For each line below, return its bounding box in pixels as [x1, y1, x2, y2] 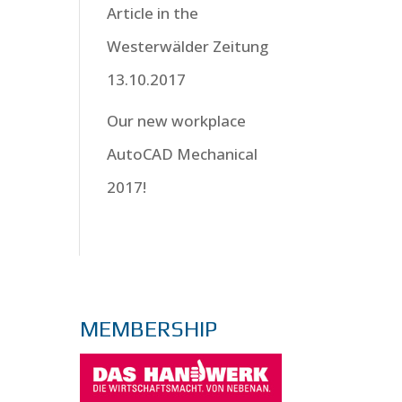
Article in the [107, 3, 199, 23]
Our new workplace [107, 109, 247, 131]
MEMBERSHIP [80, 316, 218, 342]
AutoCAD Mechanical [107, 143, 258, 164]
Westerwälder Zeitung [107, 36, 269, 57]
